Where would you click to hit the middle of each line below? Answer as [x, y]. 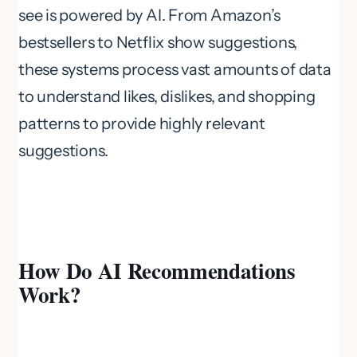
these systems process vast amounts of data [175, 70]
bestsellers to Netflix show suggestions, [158, 43]
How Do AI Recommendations [157, 271]
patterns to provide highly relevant [142, 124]
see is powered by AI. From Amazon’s [149, 16]
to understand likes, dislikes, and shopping [167, 97]
